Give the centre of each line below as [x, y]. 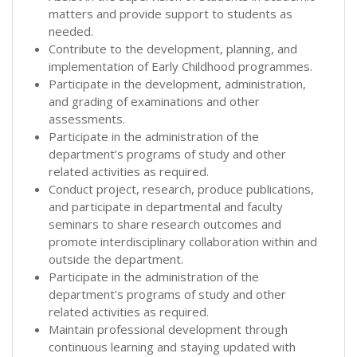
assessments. [87, 118]
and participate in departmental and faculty [166, 206]
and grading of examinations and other [154, 101]
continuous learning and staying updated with [172, 346]
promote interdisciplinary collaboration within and [183, 241]
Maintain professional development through [168, 329]
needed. [71, 31]
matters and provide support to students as [171, 13]
